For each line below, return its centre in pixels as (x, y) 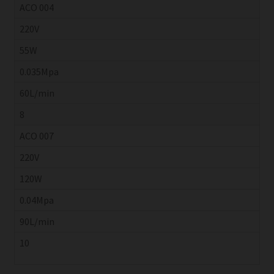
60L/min (37, 93)
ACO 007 (36, 136)
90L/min (37, 222)
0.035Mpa (39, 72)
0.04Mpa (36, 200)
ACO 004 (36, 8)
